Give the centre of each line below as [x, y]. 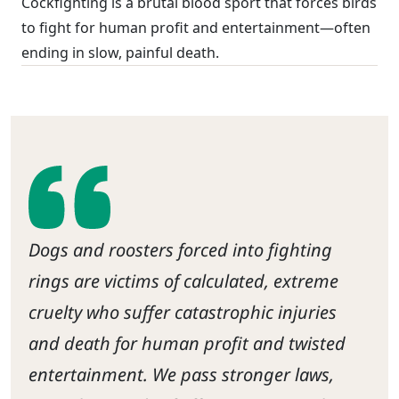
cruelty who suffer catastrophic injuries [183, 312]
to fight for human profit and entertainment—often [196, 27]
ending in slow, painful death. [120, 52]
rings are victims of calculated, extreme [183, 281]
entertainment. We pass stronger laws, [181, 374]
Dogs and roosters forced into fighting [180, 249]
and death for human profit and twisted [187, 343]
